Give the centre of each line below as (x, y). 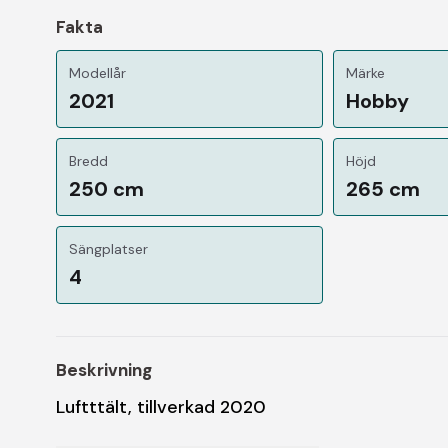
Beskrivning (104, 369)
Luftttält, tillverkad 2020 (161, 406)
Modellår (97, 72)
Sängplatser (108, 248)
